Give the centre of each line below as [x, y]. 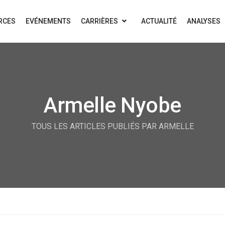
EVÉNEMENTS [48, 21]
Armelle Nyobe [113, 105]
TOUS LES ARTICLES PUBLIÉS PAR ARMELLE [113, 126]
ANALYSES [203, 21]
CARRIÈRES [100, 21]
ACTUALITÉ [159, 21]
